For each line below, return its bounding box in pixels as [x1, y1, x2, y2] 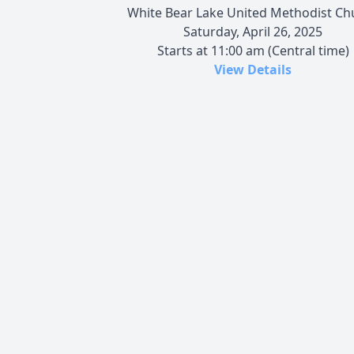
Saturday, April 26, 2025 [183, 22, 322, 40]
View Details [214, 60, 292, 78]
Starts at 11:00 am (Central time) [156, 41, 349, 59]
